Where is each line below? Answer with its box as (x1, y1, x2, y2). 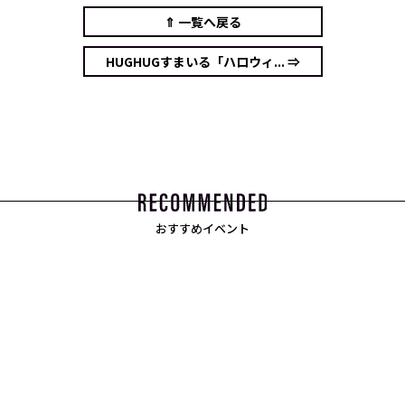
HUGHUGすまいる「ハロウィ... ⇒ (105, 52, 300, 71)
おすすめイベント (155, 219, 250, 237)
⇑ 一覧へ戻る (164, 12, 241, 31)
